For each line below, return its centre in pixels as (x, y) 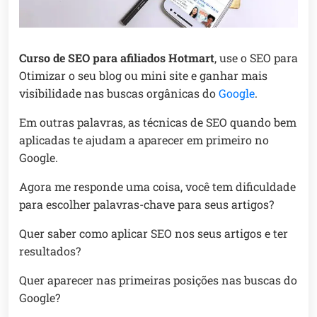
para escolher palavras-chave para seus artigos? (146, 204)
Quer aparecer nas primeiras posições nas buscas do (158, 280)
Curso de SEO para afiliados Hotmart (117, 58)
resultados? (50, 251)
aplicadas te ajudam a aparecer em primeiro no (144, 140)
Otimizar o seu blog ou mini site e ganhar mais (143, 76)
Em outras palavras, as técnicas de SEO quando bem (158, 122)
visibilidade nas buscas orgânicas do (119, 93)
